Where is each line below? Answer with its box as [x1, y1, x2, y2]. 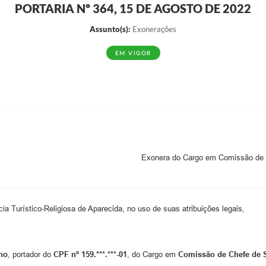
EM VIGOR [115, 49, 151, 56]
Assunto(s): [90, 24, 131, 34]
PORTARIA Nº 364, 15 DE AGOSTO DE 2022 [15, 1, 251, 15]
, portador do [8, 249, 53, 259]
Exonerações [131, 24, 176, 34]
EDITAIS [94, 12, 128, 21]
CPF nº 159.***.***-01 [53, 249, 127, 259]
